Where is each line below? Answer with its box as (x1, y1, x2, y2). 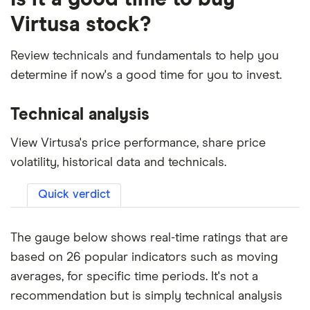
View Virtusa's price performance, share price (10, 137, 266, 150)
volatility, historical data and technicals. (10, 156, 226, 170)
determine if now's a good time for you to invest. (10, 69, 282, 82)
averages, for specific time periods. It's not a (10, 271, 258, 284)
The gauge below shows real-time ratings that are (10, 232, 288, 245)
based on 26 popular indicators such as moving (10, 251, 278, 264)
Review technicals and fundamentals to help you (10, 50, 279, 63)
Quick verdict (38, 189, 110, 201)
